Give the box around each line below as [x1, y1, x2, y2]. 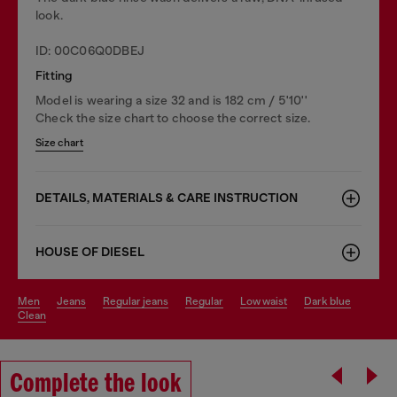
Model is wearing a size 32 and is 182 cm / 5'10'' [35, 93, 307, 107]
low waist [246, 295, 287, 307]
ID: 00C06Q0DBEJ [35, 43, 144, 58]
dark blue [312, 295, 351, 307]
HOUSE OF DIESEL [35, 245, 144, 260]
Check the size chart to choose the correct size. [35, 111, 311, 125]
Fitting [35, 68, 74, 82]
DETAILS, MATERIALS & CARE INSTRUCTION [35, 191, 298, 206]
